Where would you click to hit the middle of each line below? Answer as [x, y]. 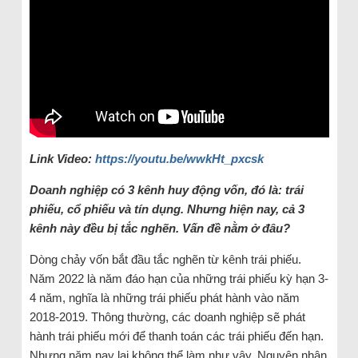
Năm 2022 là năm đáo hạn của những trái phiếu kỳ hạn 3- [179, 278]
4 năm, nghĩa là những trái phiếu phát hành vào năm [164, 297]
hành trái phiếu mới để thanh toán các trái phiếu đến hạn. [176, 336]
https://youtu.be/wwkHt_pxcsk [179, 158]
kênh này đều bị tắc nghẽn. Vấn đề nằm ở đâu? [159, 228]
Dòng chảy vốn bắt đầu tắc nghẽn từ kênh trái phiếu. [165, 259]
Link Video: [62, 158]
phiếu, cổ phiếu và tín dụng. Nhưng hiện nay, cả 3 [167, 209]
